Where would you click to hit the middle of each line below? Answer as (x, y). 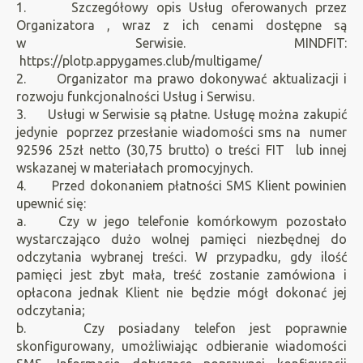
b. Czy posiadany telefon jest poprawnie (181, 328)
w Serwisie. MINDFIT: (181, 43)
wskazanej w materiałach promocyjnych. (135, 168)
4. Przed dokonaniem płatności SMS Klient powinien (181, 186)
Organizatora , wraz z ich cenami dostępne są (181, 25)
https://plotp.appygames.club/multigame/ (139, 61)
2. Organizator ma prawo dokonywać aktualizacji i (181, 79)
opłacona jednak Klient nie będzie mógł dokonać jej (181, 293)
